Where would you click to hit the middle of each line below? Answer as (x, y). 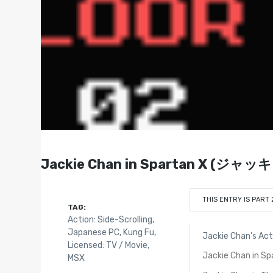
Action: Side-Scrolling (110, 219)
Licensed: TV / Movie (107, 245)
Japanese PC (93, 232)
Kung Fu (138, 232)
